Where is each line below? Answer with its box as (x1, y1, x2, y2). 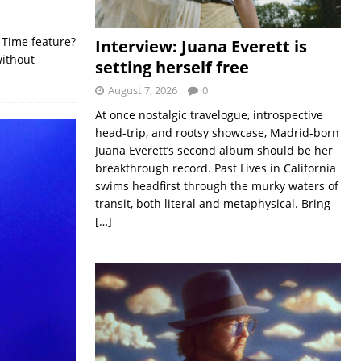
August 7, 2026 (107, 82, 177, 98)
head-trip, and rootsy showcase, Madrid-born (94, 124, 339, 140)
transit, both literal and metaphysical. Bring (94, 195, 330, 211)
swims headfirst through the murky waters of (94, 177, 338, 193)
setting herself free (94, 56, 249, 78)
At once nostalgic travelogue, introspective (94, 106, 323, 122)
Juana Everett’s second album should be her (94, 142, 333, 158)
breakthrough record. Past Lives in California (94, 160, 336, 176)
